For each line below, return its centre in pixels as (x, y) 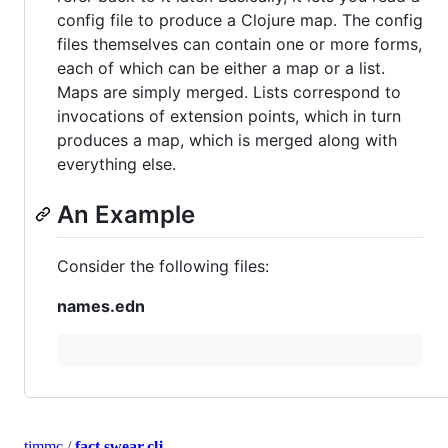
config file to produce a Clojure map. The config (240, 19)
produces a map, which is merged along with (227, 139)
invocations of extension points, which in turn (229, 115)
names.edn (101, 305)
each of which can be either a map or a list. (221, 67)
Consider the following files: (163, 265)
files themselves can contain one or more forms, (239, 43)
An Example (126, 214)
